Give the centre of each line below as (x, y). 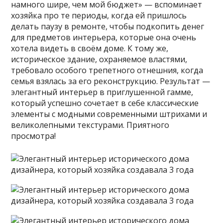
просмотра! (34, 136)
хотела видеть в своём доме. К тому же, (90, 48)
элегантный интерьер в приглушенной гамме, (102, 92)
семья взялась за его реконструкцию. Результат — (111, 81)
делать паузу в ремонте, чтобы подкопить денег (108, 26)
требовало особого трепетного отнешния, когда (107, 70)
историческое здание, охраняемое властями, (99, 59)
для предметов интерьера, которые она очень (104, 37)
